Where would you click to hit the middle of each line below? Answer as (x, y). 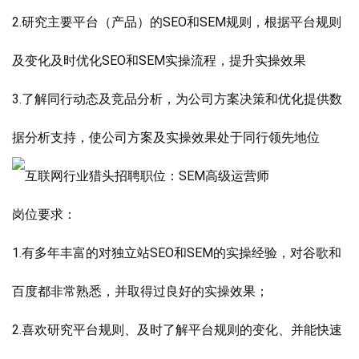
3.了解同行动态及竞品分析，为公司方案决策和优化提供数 (177, 99)
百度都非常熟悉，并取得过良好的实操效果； (140, 291)
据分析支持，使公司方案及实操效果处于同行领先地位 (166, 137)
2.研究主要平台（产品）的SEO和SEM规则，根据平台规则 (177, 22)
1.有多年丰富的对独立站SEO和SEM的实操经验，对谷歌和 (177, 253)
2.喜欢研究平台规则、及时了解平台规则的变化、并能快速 (177, 330)
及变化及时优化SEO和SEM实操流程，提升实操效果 (159, 61)
